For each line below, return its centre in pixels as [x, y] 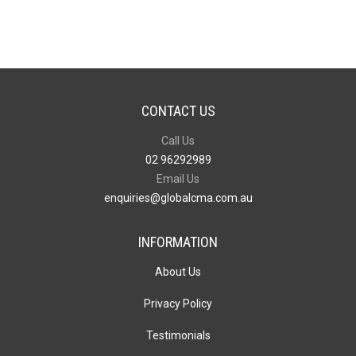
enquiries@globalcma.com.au [178, 198]
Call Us [178, 141]
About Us [178, 272]
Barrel [27, 9]
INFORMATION [178, 242]
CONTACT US [178, 111]
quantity [33, 28]
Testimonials [178, 336]
